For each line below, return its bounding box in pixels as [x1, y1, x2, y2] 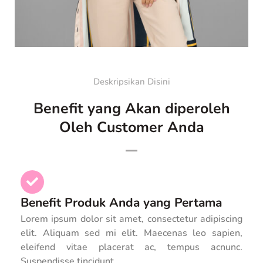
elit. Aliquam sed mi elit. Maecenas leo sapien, [21, 226, 242, 240]
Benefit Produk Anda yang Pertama [21, 194, 222, 211]
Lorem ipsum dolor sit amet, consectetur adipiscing [21, 212, 242, 225]
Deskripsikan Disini [93, 76, 170, 88]
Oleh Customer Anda [59, 117, 204, 138]
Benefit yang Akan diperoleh [33, 99, 230, 119]
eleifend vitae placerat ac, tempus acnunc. [21, 240, 242, 254]
